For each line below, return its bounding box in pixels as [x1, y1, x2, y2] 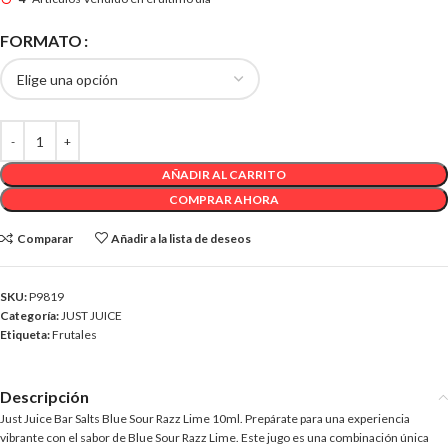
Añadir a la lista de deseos [111, 231, 252, 246]
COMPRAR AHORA [169, 192, 279, 207]
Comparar [16, 231, 73, 246]
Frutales [52, 327, 97, 342]
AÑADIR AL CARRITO [162, 167, 286, 182]
